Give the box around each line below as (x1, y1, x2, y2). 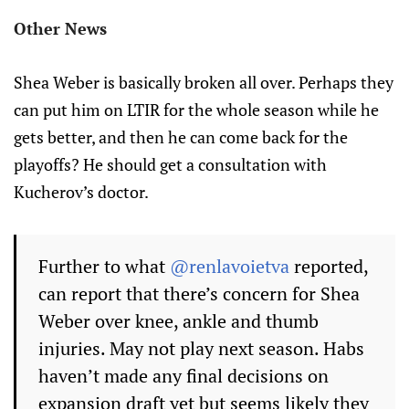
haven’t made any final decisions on (38, 363, 329, 389)
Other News (14, 17, 107, 40)
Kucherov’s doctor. (14, 181, 149, 204)
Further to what (38, 254, 170, 279)
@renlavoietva (170, 254, 289, 279)
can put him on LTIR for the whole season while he (14, 99, 379, 121)
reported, (289, 254, 368, 279)
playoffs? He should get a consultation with (14, 153, 327, 176)
